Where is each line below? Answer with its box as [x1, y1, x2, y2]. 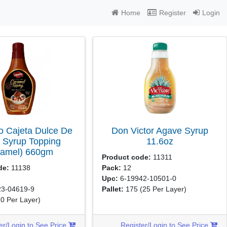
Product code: [102, 153, 152, 161]
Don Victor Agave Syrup [111, 125, 208, 136]
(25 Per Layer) [140, 185, 187, 193]
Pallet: [102, 185, 124, 193]
